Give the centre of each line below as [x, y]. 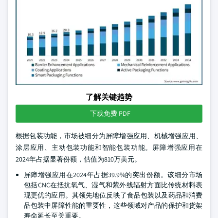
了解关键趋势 [109, 97]
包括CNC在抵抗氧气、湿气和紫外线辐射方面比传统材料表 [113, 185]
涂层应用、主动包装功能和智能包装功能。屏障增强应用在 [109, 147]
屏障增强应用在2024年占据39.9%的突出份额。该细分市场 [113, 175]
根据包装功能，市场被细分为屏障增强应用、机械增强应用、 [109, 136]
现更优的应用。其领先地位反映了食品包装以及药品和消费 [113, 195]
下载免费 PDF [110, 113]
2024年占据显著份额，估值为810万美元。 [78, 159]
